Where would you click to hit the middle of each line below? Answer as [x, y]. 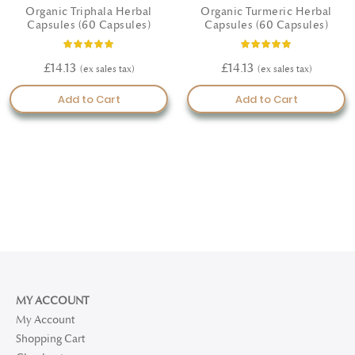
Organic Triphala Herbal [89, 11]
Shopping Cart [50, 338]
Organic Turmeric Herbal [266, 11]
